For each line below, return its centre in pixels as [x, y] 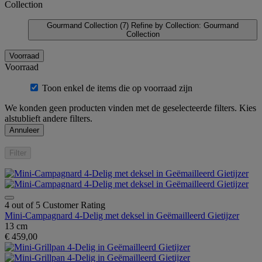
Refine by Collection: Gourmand [185, 25]
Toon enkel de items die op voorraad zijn [117, 88]
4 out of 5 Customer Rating [55, 205]
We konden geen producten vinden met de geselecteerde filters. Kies [130, 108]
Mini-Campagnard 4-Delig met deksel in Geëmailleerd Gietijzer [122, 215]
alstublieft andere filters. [49, 118]
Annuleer [24, 130]
